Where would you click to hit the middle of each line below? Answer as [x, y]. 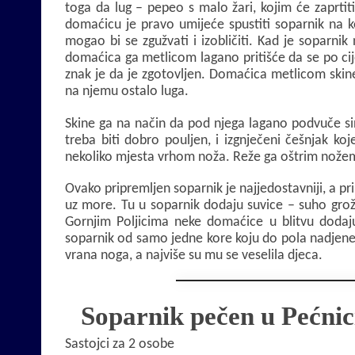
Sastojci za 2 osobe [120, 345]
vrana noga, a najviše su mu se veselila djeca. [194, 256]
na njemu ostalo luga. [127, 91]
